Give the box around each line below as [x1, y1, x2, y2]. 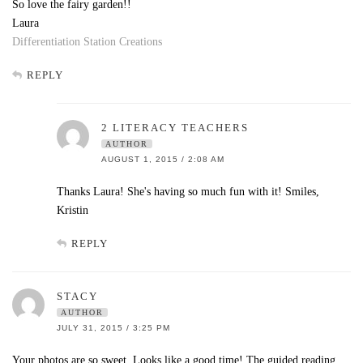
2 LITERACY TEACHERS [101, 121, 249, 134]
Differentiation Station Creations [12, 35, 162, 48]
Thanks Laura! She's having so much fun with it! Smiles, [57, 185, 319, 198]
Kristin [57, 203, 88, 216]
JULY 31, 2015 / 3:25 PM [57, 322, 170, 332]
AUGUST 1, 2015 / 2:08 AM [101, 154, 224, 164]
